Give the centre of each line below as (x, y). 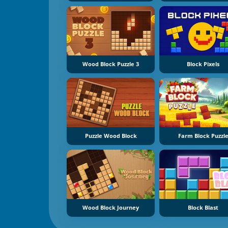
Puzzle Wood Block (111, 136)
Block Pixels (203, 64)
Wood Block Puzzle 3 (111, 64)
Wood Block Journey (111, 208)
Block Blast (203, 208)
